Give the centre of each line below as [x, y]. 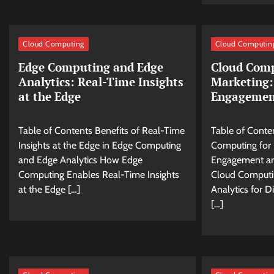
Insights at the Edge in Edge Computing [100, 146]
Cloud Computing [54, 43]
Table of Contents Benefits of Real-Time [102, 131]
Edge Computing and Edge [91, 67]
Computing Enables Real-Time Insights [99, 175]
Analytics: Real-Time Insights [101, 82]
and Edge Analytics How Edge [80, 160]
